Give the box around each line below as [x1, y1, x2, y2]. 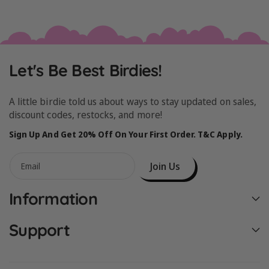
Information [9, 189, 97, 210]
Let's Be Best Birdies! [9, 60, 162, 81]
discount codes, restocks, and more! [9, 108, 162, 122]
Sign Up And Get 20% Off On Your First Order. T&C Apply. [9, 128, 243, 141]
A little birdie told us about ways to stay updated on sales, [9, 95, 256, 109]
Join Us [150, 159, 180, 173]
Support [9, 220, 70, 241]
